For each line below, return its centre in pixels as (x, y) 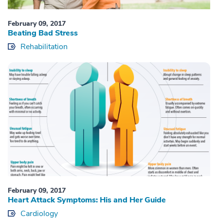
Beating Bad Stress (43, 33)
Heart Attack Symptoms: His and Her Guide (87, 200)
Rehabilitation (44, 46)
